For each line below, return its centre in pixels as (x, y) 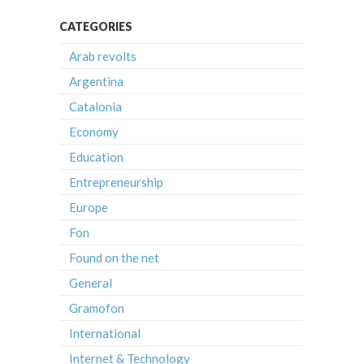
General (91, 282)
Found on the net (114, 257)
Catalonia (95, 106)
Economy (94, 131)
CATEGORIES (96, 26)
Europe (89, 207)
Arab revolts (103, 56)
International (105, 333)
